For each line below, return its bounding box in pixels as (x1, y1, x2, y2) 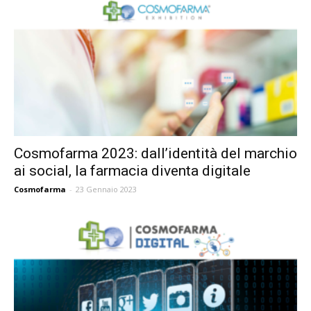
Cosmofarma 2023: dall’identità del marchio (14, 145, 297, 162)
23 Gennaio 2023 (76, 184, 137, 195)
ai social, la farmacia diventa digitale (14, 162, 251, 180)
